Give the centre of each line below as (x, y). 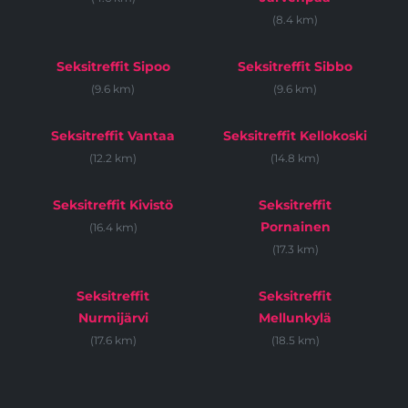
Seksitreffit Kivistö (113, 204)
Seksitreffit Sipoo (113, 66)
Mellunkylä (295, 317)
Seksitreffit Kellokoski (295, 135)
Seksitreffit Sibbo (295, 66)
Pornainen (295, 226)
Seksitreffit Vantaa (113, 135)
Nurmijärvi (113, 317)
